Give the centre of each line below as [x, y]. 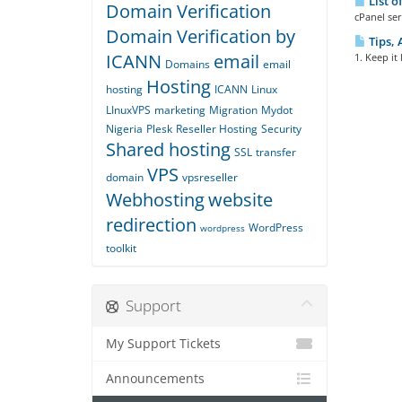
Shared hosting [168, 149]
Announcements [155, 379]
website [240, 200]
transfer [276, 152]
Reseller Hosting [217, 129]
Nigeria [124, 129]
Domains [188, 64]
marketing [180, 110]
